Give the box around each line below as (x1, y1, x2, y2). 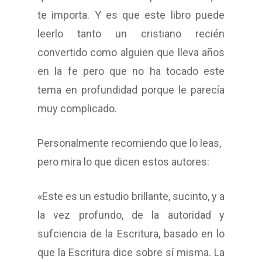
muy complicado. (37, 102, 117, 115)
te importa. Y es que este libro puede (37, 9, 225, 22)
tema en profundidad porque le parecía (37, 84, 225, 96)
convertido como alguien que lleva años (37, 46, 225, 59)
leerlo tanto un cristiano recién (37, 27, 225, 40)
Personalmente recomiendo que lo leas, (37, 137, 221, 150)
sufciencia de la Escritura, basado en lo (37, 227, 225, 240)
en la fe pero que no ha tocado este (37, 65, 225, 78)
